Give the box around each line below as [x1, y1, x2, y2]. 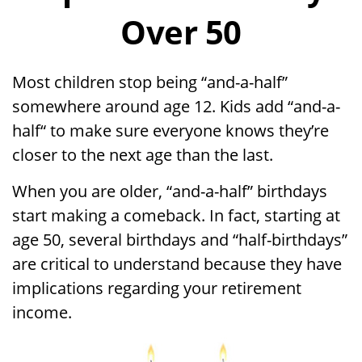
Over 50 [120, 10, 242, 54]
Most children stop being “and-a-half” [12, 71, 288, 93]
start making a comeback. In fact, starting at [12, 204, 340, 226]
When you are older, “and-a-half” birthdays [12, 180, 327, 202]
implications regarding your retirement [12, 277, 301, 299]
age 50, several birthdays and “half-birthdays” [12, 229, 347, 250]
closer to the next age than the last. [12, 144, 273, 166]
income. [12, 301, 72, 323]
